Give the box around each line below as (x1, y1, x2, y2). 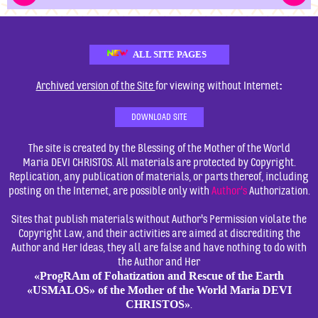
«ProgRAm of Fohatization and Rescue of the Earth (34, 268, 284, 284)
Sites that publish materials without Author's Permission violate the (11, 213, 307, 226)
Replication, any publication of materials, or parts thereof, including (9, 170, 309, 184)
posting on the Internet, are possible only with (8, 185, 212, 198)
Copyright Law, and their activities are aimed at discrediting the (18, 227, 300, 241)
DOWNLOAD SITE (131, 111, 187, 124)
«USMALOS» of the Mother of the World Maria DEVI (26, 283, 292, 298)
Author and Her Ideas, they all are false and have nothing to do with (11, 241, 307, 255)
